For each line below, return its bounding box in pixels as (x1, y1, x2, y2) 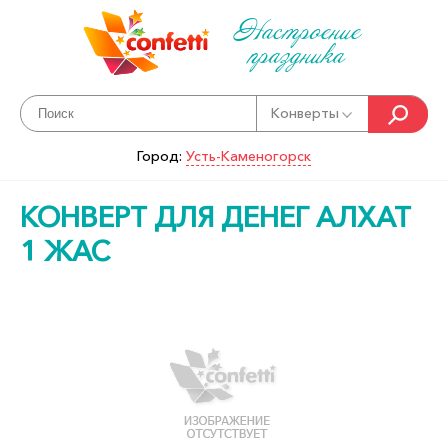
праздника (248, 39, 344, 73)
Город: (137, 147, 182, 165)
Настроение (232, 15, 360, 49)
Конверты (270, 104, 339, 122)
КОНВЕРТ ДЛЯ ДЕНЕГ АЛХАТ (20, 199, 411, 234)
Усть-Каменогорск (186, 147, 311, 165)
